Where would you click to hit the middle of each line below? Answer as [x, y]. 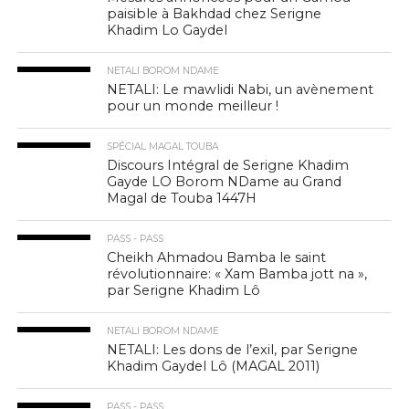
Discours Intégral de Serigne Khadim [228, 165]
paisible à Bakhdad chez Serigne [215, 13]
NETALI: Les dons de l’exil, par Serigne [233, 349]
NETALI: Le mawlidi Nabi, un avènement [241, 89]
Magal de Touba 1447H [182, 198]
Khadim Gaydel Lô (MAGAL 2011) [214, 366]
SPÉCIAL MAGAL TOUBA [163, 146]
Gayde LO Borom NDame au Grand [225, 181]
